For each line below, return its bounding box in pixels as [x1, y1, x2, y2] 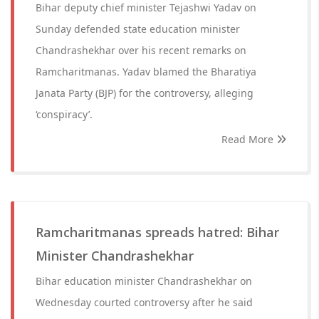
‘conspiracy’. [36, 108, 93, 121]
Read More [221, 132, 276, 146]
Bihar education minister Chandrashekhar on [36, 274, 252, 288]
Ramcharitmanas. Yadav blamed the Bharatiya [36, 65, 256, 78]
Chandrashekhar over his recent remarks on [36, 43, 246, 57]
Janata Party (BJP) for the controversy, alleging [36, 86, 253, 100]
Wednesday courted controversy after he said [36, 296, 253, 309]
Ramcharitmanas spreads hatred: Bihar [36, 224, 279, 241]
